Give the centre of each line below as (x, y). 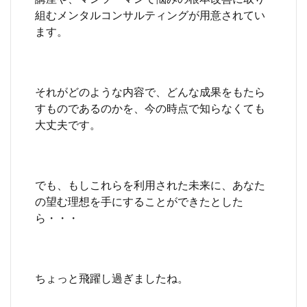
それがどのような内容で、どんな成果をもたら (150, 91)
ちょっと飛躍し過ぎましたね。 (112, 278)
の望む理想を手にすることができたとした (139, 201)
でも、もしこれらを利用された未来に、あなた (150, 184)
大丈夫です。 (68, 124)
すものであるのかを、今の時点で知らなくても (150, 108)
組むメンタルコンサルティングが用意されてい (150, 14)
